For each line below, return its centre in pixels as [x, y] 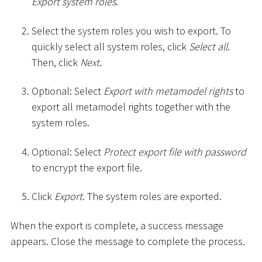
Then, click [56, 62]
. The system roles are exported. [152, 196]
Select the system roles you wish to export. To [131, 30]
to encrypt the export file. [87, 167]
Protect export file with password [175, 151]
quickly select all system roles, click [110, 46]
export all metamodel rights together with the [131, 107]
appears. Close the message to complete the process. [128, 241]
